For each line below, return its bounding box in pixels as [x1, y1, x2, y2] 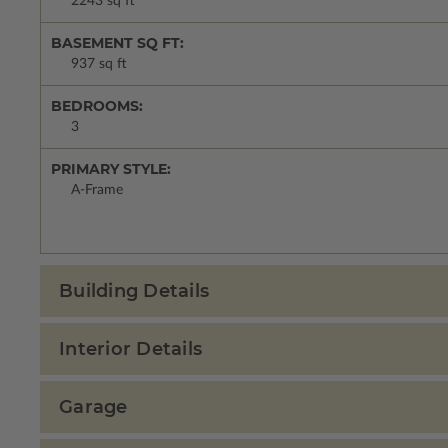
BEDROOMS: [51, 97, 143, 116]
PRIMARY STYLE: [51, 160, 171, 179]
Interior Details [59, 338, 202, 361]
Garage [59, 396, 128, 419]
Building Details [59, 280, 209, 303]
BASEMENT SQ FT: [51, 34, 184, 53]
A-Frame [71, 183, 123, 198]
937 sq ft [71, 57, 127, 72]
